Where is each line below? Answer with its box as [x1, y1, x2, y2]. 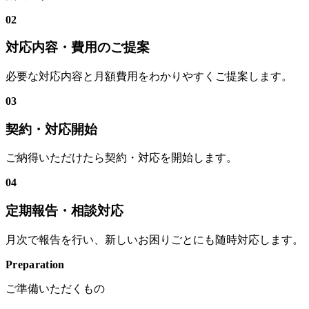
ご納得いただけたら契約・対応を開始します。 [6, 152, 237, 164]
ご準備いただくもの [6, 282, 105, 295]
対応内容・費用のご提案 [6, 40, 150, 55]
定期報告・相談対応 [6, 203, 123, 219]
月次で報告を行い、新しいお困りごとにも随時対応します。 [6, 233, 303, 246]
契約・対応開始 [6, 121, 97, 137]
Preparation [6, 258, 65, 270]
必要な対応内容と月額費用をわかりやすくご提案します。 [6, 70, 292, 82]
